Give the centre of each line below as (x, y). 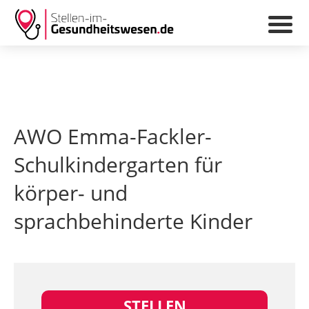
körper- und (71, 193)
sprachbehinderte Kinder (133, 221)
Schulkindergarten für (118, 165)
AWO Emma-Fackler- (113, 136)
